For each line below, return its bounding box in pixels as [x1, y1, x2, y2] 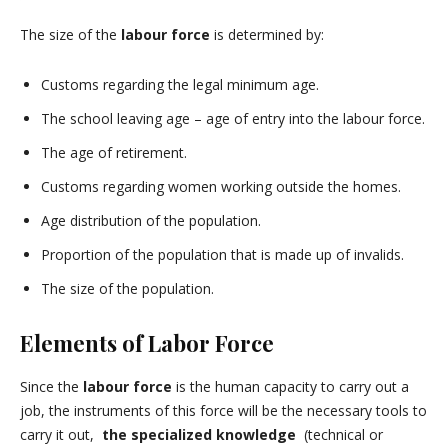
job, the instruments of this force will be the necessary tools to [20, 401, 427, 420]
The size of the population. [41, 279, 214, 298]
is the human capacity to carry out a [172, 377, 409, 396]
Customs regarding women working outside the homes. [41, 177, 401, 196]
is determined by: [210, 25, 324, 44]
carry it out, [20, 425, 102, 444]
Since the [20, 377, 83, 396]
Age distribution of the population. [41, 211, 261, 230]
